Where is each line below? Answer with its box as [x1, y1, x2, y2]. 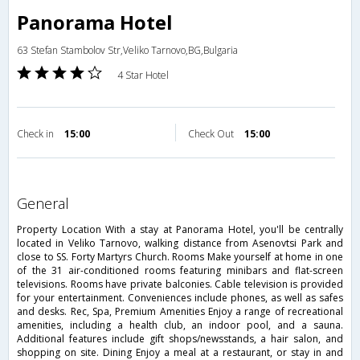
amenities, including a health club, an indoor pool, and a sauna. [17, 317, 343, 332]
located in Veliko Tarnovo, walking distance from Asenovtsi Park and [17, 235, 343, 250]
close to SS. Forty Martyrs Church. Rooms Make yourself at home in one [17, 249, 343, 264]
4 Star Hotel [117, 67, 169, 82]
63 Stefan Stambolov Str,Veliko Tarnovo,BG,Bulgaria [17, 43, 238, 57]
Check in [17, 126, 56, 141]
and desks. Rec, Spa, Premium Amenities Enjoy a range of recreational [17, 304, 343, 318]
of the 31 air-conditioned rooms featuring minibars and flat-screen [17, 263, 343, 277]
